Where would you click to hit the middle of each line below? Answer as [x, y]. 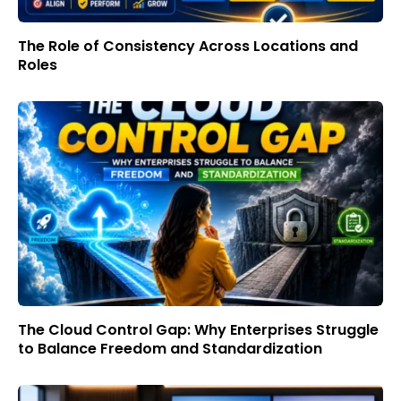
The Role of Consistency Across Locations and [188, 46]
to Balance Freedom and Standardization [170, 349]
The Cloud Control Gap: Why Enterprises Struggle [198, 330]
